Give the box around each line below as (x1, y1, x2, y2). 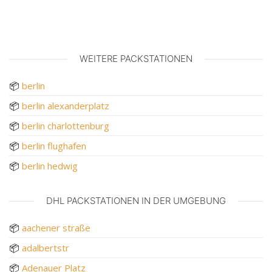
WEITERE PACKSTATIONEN (80, 52, 192, 64)
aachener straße (22, 221, 90, 234)
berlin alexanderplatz (22, 99, 109, 112)
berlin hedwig (22, 159, 78, 172)
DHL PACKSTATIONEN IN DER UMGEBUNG (46, 194, 226, 206)
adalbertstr (22, 241, 69, 254)
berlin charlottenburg (22, 119, 109, 132)
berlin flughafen (22, 139, 86, 152)
